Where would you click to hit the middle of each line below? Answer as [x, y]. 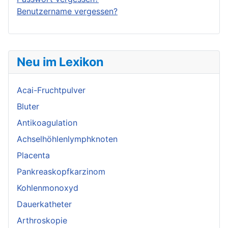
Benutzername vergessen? [67, 11]
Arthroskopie [42, 221]
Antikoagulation [47, 123]
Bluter [28, 107]
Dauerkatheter [44, 204]
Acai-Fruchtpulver [51, 90]
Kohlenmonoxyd [48, 188]
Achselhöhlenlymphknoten [67, 139]
